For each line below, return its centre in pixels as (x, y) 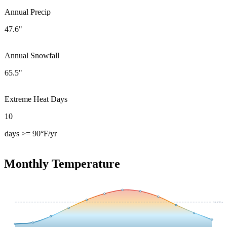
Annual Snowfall (32, 55)
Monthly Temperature (62, 163)
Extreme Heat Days (36, 99)
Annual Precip (28, 12)
